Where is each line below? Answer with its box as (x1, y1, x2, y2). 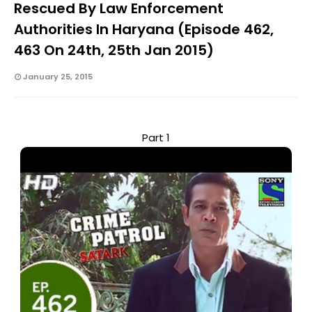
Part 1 (142, 130, 170, 146)
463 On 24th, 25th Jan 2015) (14, 40, 214, 61)
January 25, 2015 (23, 71, 93, 83)
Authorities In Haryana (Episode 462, (14, 19, 274, 40)
